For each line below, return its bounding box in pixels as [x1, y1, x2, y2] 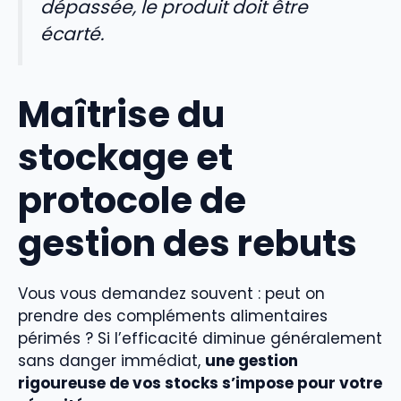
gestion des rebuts [18, 218, 357, 269]
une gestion [205, 349, 298, 371]
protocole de [18, 175, 246, 226]
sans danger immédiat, [18, 349, 205, 371]
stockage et [18, 132, 233, 183]
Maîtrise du [18, 89, 225, 140]
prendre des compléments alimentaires [18, 304, 328, 327]
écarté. [40, 21, 104, 47]
